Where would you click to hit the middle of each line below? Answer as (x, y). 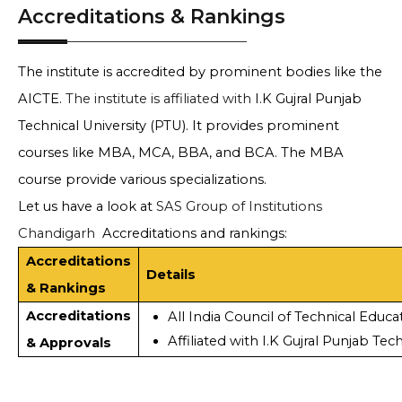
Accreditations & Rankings (152, 17)
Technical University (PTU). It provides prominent (179, 126)
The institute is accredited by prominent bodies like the (200, 72)
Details (170, 275)
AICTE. (42, 99)
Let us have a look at (87, 207)
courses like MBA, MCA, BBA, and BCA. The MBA (181, 153)
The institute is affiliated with (160, 99)
